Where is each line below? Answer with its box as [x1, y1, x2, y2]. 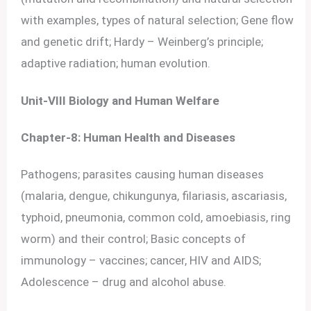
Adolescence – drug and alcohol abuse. [21, 275, 227, 289]
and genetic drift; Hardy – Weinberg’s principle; [21, 35, 264, 49]
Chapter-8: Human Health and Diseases [21, 131, 236, 145]
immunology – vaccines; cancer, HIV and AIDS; [21, 253, 262, 268]
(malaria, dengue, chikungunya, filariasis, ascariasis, [21, 189, 287, 203]
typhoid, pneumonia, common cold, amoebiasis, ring [21, 210, 292, 225]
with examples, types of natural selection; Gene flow [21, 13, 294, 28]
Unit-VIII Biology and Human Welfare [21, 93, 220, 108]
